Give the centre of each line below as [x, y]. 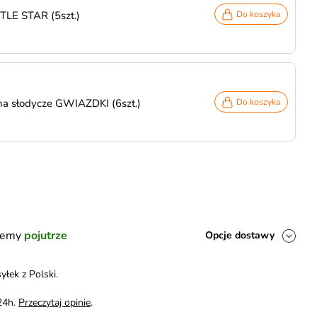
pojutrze [46, 236]
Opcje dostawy [240, 235]
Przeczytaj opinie [54, 302]
